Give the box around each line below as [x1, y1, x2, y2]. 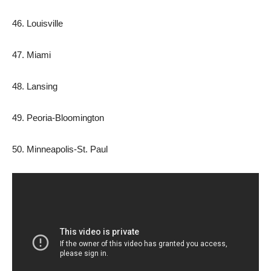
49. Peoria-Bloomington [12, 113, 104, 123]
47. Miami [12, 50, 51, 60]
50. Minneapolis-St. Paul [12, 144, 108, 154]
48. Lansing [12, 81, 57, 91]
